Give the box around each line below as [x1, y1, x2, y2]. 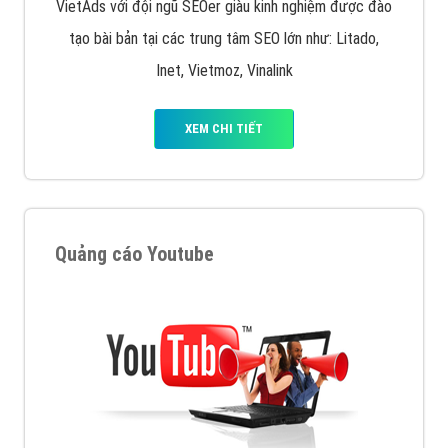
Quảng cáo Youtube [55, 242, 214, 267]
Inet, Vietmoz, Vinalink [155, 61, 293, 81]
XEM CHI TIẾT [185, 121, 263, 137]
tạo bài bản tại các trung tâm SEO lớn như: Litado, [69, 29, 379, 49]
